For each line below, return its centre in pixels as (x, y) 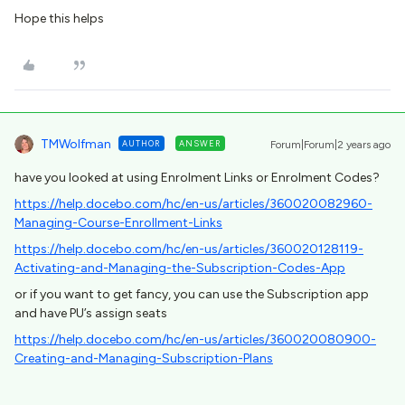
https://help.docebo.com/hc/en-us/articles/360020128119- (189, 249)
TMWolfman (76, 144)
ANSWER (200, 143)
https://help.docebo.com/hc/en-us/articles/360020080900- (195, 339)
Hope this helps (59, 19)
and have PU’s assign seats (91, 313)
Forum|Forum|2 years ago (330, 145)
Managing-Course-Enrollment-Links (118, 223)
